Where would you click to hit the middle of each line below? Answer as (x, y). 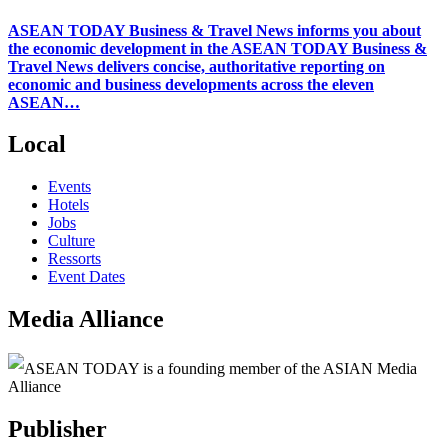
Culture (71, 241)
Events (69, 187)
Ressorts (74, 259)
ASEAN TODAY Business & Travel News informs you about (214, 30)
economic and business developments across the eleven (191, 84)
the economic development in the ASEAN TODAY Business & (217, 48)
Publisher (57, 429)
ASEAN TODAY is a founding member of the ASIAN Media (220, 369)
